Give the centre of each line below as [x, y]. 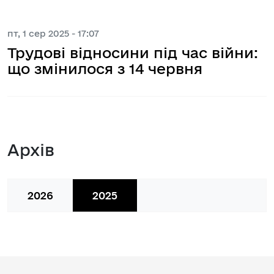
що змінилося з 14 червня [105, 68]
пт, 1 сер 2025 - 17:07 [53, 33]
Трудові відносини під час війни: [133, 52]
